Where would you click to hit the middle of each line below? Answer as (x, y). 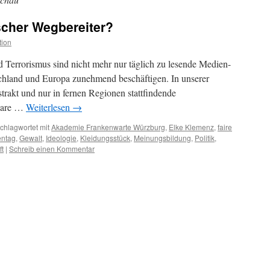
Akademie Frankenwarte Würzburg (108, 127)
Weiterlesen (49, 107)
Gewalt (31, 138)
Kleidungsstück (105, 138)
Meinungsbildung (162, 138)
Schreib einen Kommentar (52, 149)
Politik (205, 138)
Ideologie (61, 138)
